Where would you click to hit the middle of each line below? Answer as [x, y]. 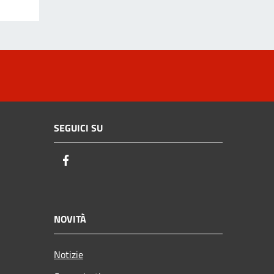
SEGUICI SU [78, 128]
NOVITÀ [70, 219]
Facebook [95, 161]
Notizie [68, 254]
